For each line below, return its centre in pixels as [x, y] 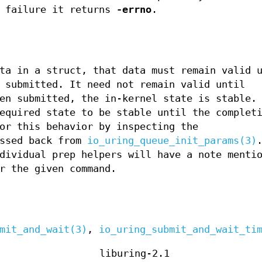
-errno [134, 9]
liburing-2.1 [135, 253]
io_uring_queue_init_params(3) [172, 140]
